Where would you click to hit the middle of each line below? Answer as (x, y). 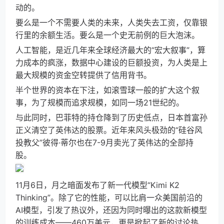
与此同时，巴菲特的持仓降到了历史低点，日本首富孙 (111, 117)
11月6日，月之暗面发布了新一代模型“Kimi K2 (97, 185)
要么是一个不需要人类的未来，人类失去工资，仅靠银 (111, 22)
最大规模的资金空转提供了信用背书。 (83, 75)
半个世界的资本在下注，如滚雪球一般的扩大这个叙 (107, 90)
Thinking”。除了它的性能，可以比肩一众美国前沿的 (109, 197)
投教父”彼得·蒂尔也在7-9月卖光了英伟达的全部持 (104, 142)
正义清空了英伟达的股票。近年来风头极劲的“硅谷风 (109, 130)
